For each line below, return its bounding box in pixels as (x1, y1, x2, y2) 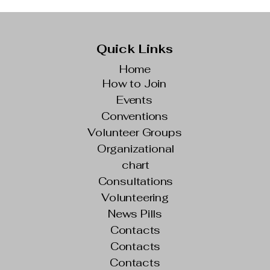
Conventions (101, 109, 169, 123)
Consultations (98, 174, 174, 188)
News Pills (107, 207, 163, 221)
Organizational (96, 142, 175, 155)
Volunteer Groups (87, 125, 182, 139)
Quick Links (96, 41, 174, 57)
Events (116, 93, 152, 107)
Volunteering (101, 190, 169, 204)
